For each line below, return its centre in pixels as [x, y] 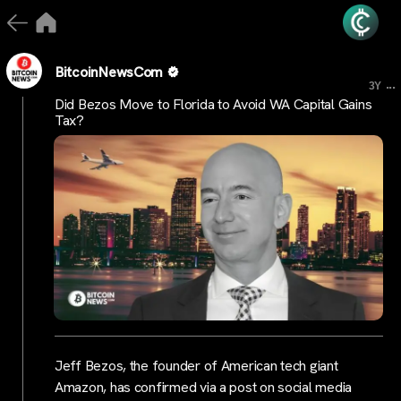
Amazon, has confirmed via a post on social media [204, 388]
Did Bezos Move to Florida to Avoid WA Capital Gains [213, 104]
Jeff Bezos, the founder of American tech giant [196, 366]
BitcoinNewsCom [110, 72]
